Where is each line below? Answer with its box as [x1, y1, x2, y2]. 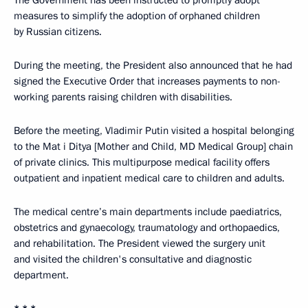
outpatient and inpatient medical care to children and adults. [14, 171, 285, 185]
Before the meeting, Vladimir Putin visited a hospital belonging [14, 124, 294, 137]
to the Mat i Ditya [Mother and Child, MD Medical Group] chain [14, 140, 293, 153]
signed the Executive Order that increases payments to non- [14, 74, 280, 88]
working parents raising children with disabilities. [14, 90, 232, 104]
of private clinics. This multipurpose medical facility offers [14, 155, 269, 169]
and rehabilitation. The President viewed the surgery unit [14, 236, 265, 250]
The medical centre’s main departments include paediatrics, [14, 205, 282, 219]
